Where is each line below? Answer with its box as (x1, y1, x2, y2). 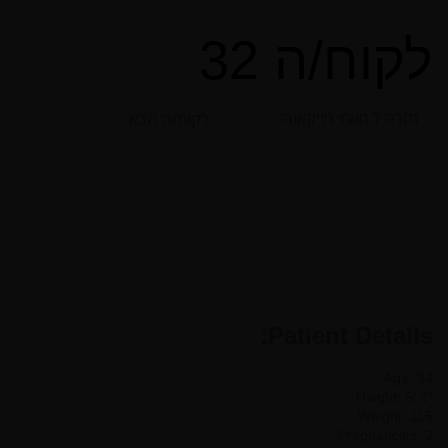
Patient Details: (268, 321, 433, 349)
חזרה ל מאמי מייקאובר (276, 106, 418, 129)
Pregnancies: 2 (338, 426, 433, 443)
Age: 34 (384, 369, 433, 386)
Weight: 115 (358, 407, 433, 424)
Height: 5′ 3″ (356, 388, 433, 405)
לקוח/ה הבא (129, 107, 209, 130)
